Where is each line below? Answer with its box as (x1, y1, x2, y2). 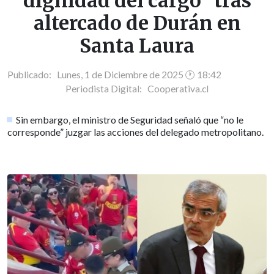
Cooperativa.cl (147, 83, 209, 95)
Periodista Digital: (65, 83, 147, 95)
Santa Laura (80, 34, 194, 59)
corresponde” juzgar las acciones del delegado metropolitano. (7, 126, 264, 138)
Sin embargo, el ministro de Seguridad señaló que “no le (16, 114, 244, 126)
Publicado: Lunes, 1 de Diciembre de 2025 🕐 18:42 (7, 69, 221, 81)
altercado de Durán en (33, 11, 241, 36)
